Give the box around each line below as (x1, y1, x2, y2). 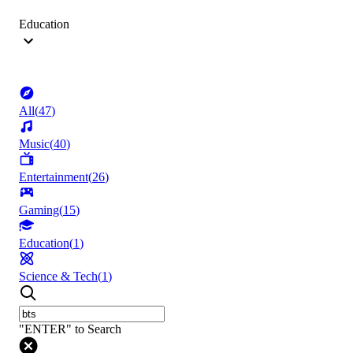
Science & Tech (19, 269, 98, 284)
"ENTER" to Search (19, 322, 121, 336)
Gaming (19, 203, 59, 217)
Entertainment (19, 170, 88, 184)
